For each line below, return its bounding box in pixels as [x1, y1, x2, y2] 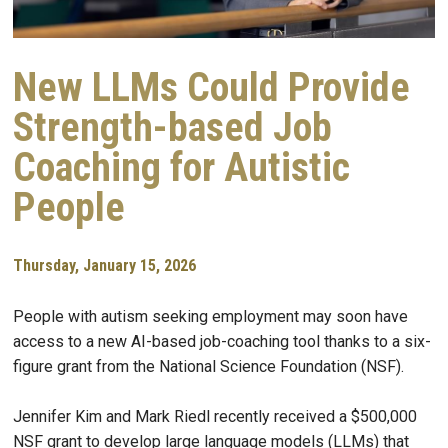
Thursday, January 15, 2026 [13, 256, 196, 276]
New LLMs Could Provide [13, 64, 410, 112]
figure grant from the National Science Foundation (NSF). [13, 357, 404, 377]
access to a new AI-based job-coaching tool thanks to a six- [13, 332, 431, 352]
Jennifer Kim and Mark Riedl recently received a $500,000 [13, 407, 417, 427]
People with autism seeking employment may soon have [13, 307, 408, 327]
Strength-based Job [13, 104, 332, 152]
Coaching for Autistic [13, 144, 350, 192]
